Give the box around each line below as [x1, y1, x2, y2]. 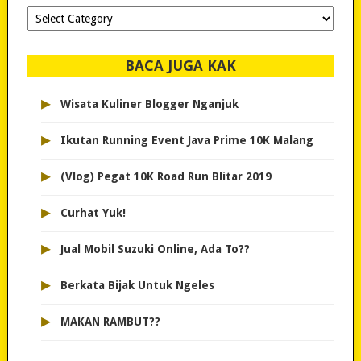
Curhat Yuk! [60, 206, 126, 220]
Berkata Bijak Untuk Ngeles [60, 279, 214, 293]
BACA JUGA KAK [124, 57, 236, 75]
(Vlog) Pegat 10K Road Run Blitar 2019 [60, 170, 272, 184]
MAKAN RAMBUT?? [60, 315, 160, 329]
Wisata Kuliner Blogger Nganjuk [60, 98, 239, 111]
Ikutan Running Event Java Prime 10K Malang [60, 134, 313, 147]
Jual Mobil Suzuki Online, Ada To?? [60, 243, 250, 256]
